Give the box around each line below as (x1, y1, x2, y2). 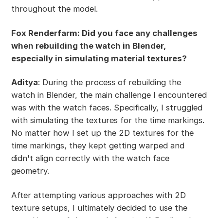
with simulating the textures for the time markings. (11, 115, 204, 126)
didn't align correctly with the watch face (11, 153, 169, 163)
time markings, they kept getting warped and (11, 141, 184, 151)
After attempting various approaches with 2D (11, 190, 186, 200)
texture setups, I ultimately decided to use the (11, 203, 187, 213)
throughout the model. (11, 3, 98, 14)
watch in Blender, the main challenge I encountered (11, 90, 207, 100)
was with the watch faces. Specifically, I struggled (11, 103, 202, 113)
